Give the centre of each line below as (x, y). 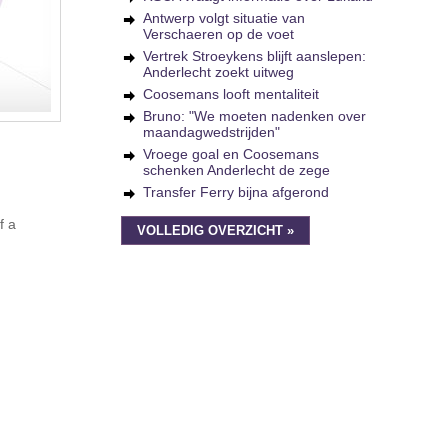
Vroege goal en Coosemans (231, 154)
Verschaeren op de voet (218, 34)
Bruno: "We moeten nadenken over (254, 116)
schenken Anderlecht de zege (236, 170)
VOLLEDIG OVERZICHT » (215, 231)
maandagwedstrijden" (211, 132)
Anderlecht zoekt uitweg (218, 72)
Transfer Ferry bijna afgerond (236, 192)
